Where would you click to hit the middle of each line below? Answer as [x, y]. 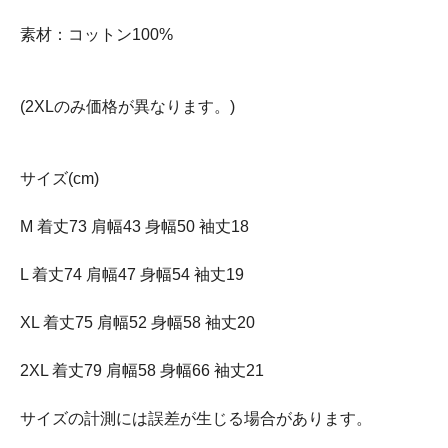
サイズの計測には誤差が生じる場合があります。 [196, 419]
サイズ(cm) [59, 179]
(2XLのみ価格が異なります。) [127, 107]
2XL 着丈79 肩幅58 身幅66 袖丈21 [142, 371]
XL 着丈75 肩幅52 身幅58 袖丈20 [137, 323]
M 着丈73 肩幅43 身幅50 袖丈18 [134, 227]
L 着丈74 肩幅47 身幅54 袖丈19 [132, 275]
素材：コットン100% [96, 35]
